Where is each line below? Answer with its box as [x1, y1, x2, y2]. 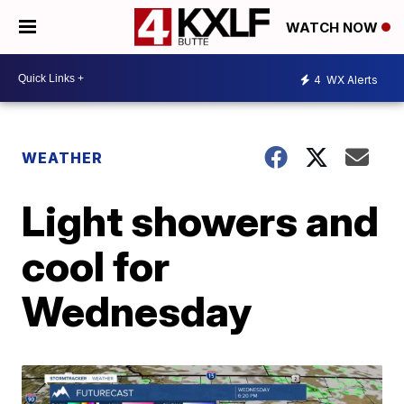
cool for [22, 241, 170, 291]
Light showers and [22, 196, 380, 246]
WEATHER [22, 149, 104, 167]
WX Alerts [324, 72, 378, 87]
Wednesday [22, 286, 252, 336]
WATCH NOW [286, 19, 381, 37]
